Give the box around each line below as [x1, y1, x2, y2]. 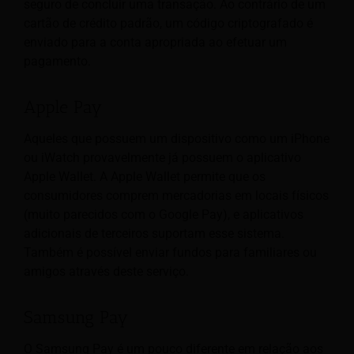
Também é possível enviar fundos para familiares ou [24, 245, 317, 261]
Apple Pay [24, 96, 102, 118]
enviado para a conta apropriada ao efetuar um [24, 34, 287, 50]
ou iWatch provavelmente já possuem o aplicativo [24, 150, 301, 166]
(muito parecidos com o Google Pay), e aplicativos [24, 207, 303, 223]
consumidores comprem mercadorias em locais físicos [24, 188, 329, 204]
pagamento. [24, 53, 91, 69]
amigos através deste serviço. [24, 264, 189, 280]
